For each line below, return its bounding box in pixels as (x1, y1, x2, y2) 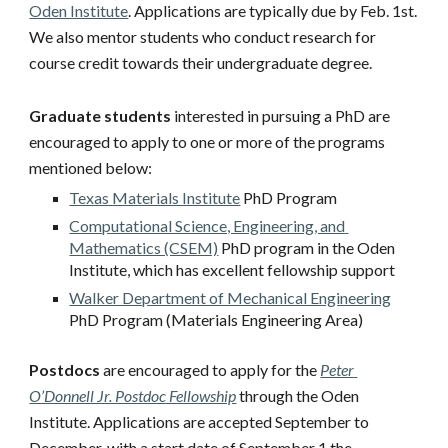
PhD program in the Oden (218, 237, 396, 257)
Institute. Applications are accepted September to (29, 412, 370, 432)
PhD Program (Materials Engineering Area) (69, 309, 364, 329)
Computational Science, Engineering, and (69, 215, 346, 235)
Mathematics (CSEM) (69, 237, 219, 257)
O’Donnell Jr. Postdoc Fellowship (29, 386, 237, 406)
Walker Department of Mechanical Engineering (69, 287, 392, 307)
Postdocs (29, 360, 101, 380)
